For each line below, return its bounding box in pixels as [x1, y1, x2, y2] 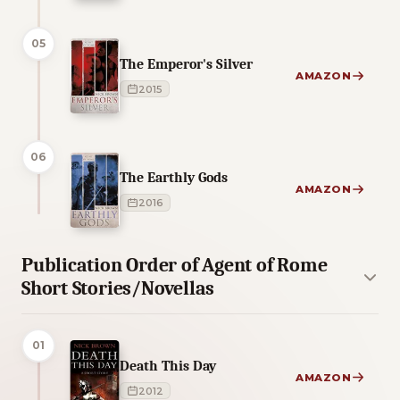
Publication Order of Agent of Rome [21, 254, 328, 278]
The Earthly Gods [120, 169, 228, 187]
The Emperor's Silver [120, 55, 253, 73]
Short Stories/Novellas [21, 277, 215, 301]
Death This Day [120, 357, 216, 374]
